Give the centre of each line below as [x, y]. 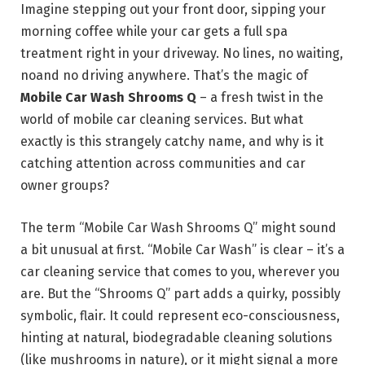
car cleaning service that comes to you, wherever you [180, 271]
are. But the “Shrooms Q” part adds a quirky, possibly [180, 293]
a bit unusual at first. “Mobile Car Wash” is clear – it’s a [182, 249]
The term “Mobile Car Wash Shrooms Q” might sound [178, 227]
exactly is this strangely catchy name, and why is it [172, 142]
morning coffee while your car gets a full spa [154, 32]
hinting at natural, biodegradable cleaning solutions [176, 337]
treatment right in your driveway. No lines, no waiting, [182, 54]
